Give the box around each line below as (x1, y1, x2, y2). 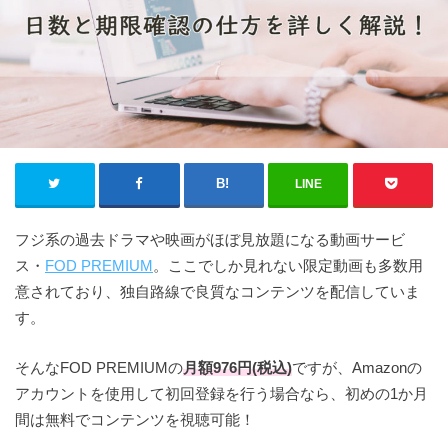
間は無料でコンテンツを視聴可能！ (15, 411, 255, 429)
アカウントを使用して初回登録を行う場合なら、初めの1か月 (15, 385, 428, 403)
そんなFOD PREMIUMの (15, 359, 183, 377)
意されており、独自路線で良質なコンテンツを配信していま (15, 283, 420, 301)
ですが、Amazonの (292, 359, 422, 377)
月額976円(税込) (183, 359, 292, 377)
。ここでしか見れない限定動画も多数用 (153, 257, 423, 275)
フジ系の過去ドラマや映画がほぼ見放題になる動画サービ (15, 231, 405, 249)
